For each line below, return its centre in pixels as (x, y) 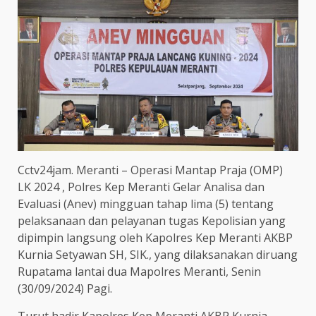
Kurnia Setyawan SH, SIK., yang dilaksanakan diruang (158, 254)
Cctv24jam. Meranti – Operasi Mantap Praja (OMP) (150, 170)
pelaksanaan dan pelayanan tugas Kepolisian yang (152, 220)
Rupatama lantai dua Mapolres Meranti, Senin (139, 271)
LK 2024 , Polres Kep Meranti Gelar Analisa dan (141, 187)
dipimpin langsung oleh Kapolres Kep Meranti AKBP (155, 237)
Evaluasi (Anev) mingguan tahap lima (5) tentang (146, 203)
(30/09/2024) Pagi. (65, 288)
